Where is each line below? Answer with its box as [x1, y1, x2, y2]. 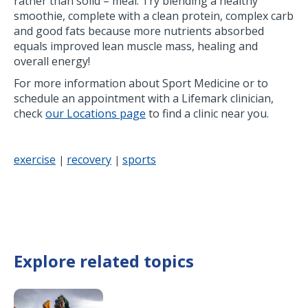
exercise [14, 151, 56, 167]
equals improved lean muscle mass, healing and [14, 38, 258, 54]
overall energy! [14, 53, 90, 69]
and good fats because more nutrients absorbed [14, 23, 264, 38]
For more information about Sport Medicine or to [14, 75, 268, 91]
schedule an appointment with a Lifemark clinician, [14, 90, 274, 106]
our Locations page [45, 105, 146, 121]
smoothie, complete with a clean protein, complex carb [14, 8, 294, 23]
